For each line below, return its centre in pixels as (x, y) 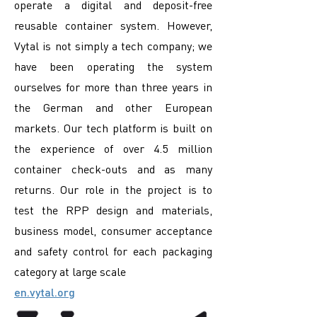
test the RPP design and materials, (113, 210)
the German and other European (113, 107)
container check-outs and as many (113, 169)
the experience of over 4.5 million (113, 148)
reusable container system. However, (113, 25)
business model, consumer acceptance (113, 230)
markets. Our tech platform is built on (113, 128)
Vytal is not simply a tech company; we (113, 46)
